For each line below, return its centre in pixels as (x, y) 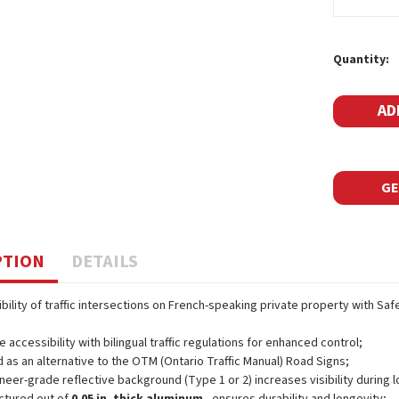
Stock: (352, 69)
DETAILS (105, 262)
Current (355, 51)
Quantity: (361, 60)
